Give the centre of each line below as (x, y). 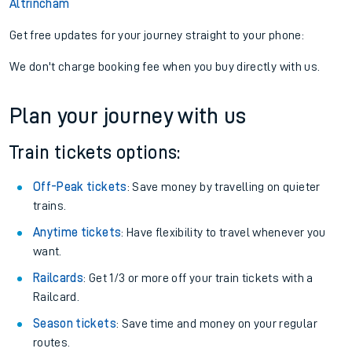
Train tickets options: (95, 152)
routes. (52, 343)
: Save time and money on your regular (216, 324)
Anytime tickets (77, 233)
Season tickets (75, 324)
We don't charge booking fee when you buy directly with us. (165, 67)
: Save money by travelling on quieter (224, 187)
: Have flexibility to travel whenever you (224, 233)
